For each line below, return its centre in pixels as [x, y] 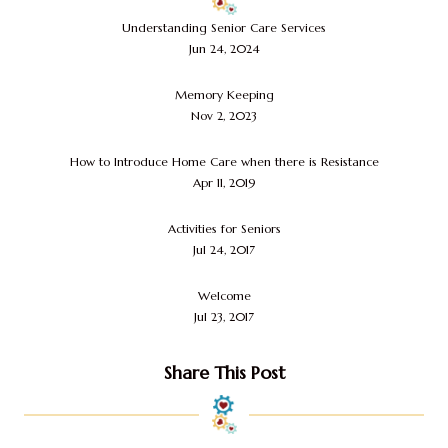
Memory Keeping [224, 94]
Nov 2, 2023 [224, 115]
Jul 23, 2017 [224, 316]
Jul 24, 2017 [224, 249]
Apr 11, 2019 [224, 182]
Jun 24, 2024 [224, 48]
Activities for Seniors [224, 228]
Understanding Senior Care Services [224, 27]
